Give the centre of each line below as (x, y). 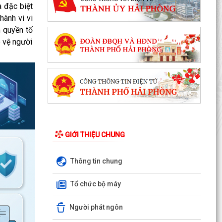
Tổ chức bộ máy (95, 184)
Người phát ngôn (96, 207)
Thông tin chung (96, 161)
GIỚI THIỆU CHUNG (95, 135)
